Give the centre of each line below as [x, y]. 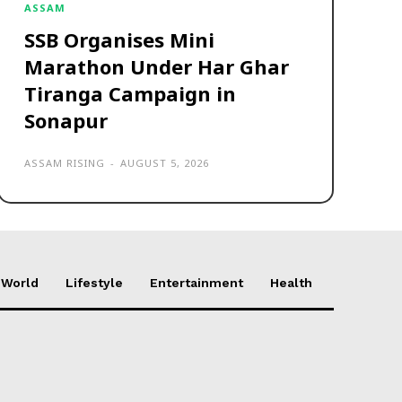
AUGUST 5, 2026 [165, 162]
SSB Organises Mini [120, 39]
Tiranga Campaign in [131, 93]
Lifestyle [94, 282]
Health [291, 282]
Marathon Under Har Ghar [157, 66]
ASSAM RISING [65, 162]
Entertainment [197, 282]
